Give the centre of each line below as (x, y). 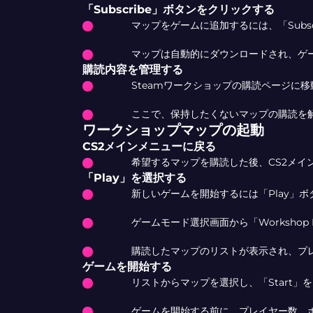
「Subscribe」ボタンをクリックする (178, 9)
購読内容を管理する (132, 70)
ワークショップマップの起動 (173, 130)
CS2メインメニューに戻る (149, 146)
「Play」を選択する (134, 178)
